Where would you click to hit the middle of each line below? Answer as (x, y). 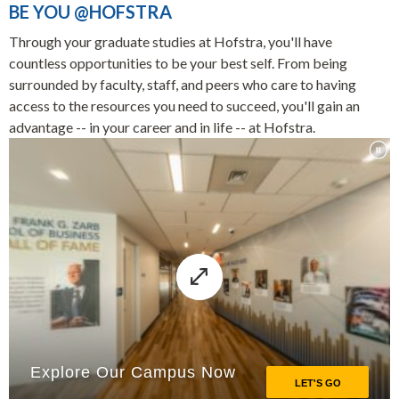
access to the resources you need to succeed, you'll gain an (184, 106)
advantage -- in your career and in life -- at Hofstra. (162, 127)
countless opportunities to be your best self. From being (178, 63)
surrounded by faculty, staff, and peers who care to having (183, 84)
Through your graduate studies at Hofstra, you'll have (171, 41)
